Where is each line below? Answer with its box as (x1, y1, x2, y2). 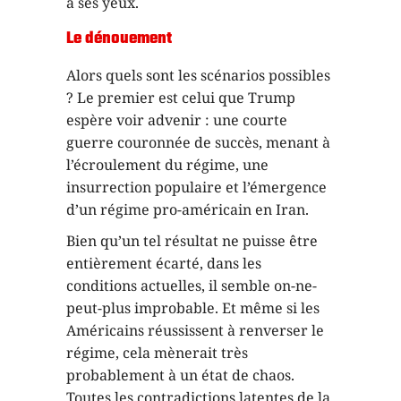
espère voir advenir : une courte (66, 109, 287, 130)
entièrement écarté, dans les (66, 252, 261, 273)
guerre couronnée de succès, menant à (66, 132, 330, 152)
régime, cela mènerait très (66, 342, 248, 363)
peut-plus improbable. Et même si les (66, 297, 320, 318)
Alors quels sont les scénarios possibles (66, 64, 330, 85)
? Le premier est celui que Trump (66, 87, 295, 107)
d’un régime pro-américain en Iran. (66, 199, 309, 219)
